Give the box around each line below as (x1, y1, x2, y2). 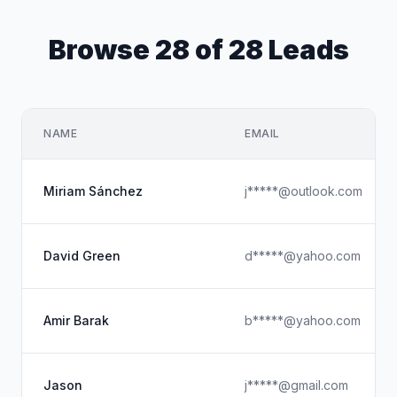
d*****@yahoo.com (245, 248, 361, 263)
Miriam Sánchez (43, 183, 143, 198)
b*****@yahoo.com (245, 313, 361, 328)
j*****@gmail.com (245, 378, 348, 393)
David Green (43, 248, 121, 263)
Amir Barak (43, 313, 109, 328)
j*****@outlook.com (245, 183, 362, 198)
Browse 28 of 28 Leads (48, 34, 349, 66)
